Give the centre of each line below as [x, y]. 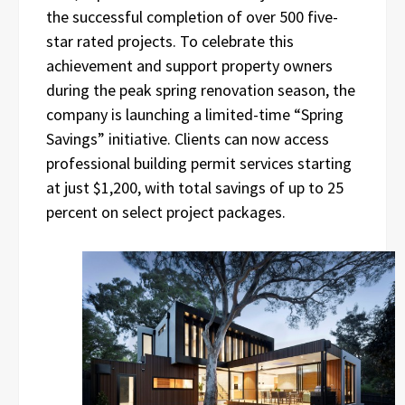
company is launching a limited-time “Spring [195, 114]
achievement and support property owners [189, 65]
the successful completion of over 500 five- [192, 16]
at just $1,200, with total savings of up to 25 [195, 187]
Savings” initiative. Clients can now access [188, 138]
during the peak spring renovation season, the [201, 89]
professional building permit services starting [199, 163]
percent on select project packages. [166, 212]
